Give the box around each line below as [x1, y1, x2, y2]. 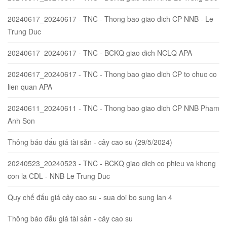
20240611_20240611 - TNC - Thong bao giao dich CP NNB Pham [8, 102, 219, 113]
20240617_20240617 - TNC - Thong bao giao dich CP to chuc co [8, 68, 217, 79]
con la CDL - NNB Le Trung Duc [8, 170, 110, 181]
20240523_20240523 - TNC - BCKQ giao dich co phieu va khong [8, 158, 216, 168]
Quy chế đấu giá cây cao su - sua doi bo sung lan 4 [8, 192, 172, 202]
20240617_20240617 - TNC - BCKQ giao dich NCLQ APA [8, 47, 192, 58]
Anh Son [8, 115, 35, 126]
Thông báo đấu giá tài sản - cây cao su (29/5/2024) [8, 136, 172, 147]
